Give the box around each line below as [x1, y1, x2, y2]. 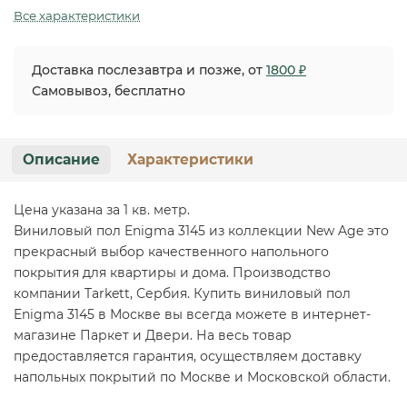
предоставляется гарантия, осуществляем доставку [14, 347, 362, 364]
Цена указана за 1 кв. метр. [14, 201, 190, 218]
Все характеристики [14, 7, 140, 23]
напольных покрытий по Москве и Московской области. [14, 368, 391, 385]
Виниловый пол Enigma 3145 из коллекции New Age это [14, 222, 389, 239]
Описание [23, 150, 100, 168]
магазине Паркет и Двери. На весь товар [14, 326, 292, 343]
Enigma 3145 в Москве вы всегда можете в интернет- [14, 305, 371, 323]
